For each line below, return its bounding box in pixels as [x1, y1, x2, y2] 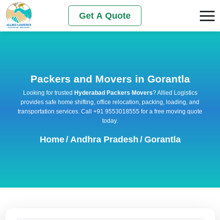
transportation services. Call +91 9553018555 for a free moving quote [18, 108, 202, 115]
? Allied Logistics [152, 89, 197, 96]
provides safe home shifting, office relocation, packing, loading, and [21, 98, 199, 106]
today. [102, 117, 118, 124]
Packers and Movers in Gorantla [30, 73, 190, 84]
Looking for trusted [23, 89, 74, 96]
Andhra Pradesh [70, 134, 138, 144]
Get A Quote [79, 10, 131, 21]
